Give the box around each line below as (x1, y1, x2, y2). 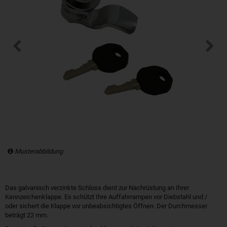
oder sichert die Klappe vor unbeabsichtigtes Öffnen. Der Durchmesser (5, 202, 207, 210)
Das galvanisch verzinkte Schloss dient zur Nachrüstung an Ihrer (5, 184, 189, 192)
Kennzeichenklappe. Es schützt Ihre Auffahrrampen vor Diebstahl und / (5, 193, 207, 201)
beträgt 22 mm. (5, 211, 48, 219)
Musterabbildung (15, 147, 63, 155)
